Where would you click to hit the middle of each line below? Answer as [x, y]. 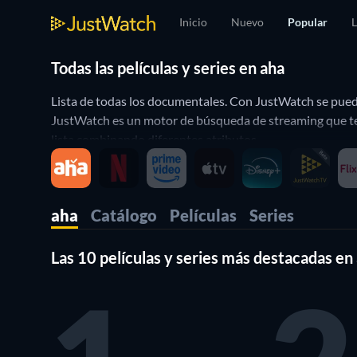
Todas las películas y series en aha [168, 68]
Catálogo [124, 215]
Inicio [193, 22]
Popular [308, 22]
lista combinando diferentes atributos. [155, 139]
